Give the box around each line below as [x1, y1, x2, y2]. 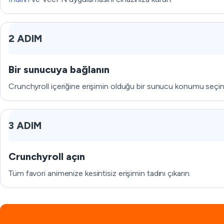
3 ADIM [8, 119, 41, 131]
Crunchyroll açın [8, 150, 85, 162]
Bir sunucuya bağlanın [8, 63, 109, 75]
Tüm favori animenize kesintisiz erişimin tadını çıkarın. [8, 168, 191, 178]
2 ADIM [8, 32, 42, 44]
